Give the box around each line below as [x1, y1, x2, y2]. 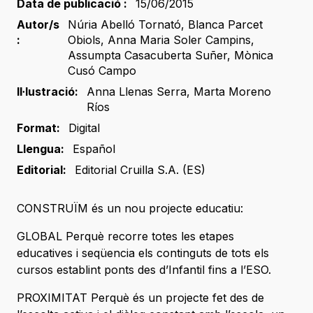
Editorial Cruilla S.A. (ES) [75, 163, 205, 177]
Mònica [234, 48, 273, 63]
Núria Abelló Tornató [68, 17, 181, 32]
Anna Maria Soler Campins [108, 33, 251, 48]
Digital [68, 121, 100, 136]
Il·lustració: [17, 85, 78, 99]
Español [73, 142, 115, 156]
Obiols [68, 33, 101, 48]
